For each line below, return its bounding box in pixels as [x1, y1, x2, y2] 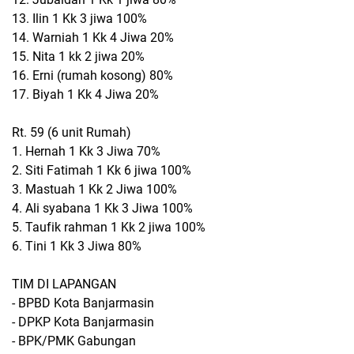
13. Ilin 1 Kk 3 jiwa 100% [12, 11, 147, 26]
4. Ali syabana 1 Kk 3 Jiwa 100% [12, 201, 193, 216]
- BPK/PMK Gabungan [12, 333, 136, 348]
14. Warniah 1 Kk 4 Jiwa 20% [12, 30, 174, 45]
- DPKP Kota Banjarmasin [12, 314, 154, 330]
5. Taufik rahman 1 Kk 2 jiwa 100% [12, 220, 205, 235]
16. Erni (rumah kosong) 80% [12, 68, 173, 83]
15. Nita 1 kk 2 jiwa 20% [12, 49, 145, 64]
